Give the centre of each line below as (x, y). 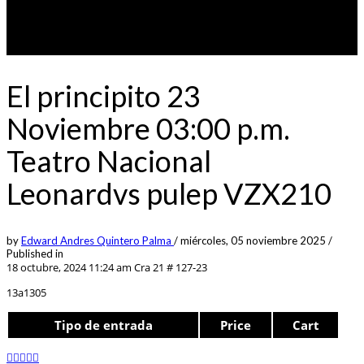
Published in (35, 253)
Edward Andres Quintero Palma (97, 240)
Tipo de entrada (103, 325)
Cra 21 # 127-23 (169, 267)
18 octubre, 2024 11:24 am (69, 267)
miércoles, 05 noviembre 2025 (254, 240)
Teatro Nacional (109, 160)
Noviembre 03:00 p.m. (148, 128)
